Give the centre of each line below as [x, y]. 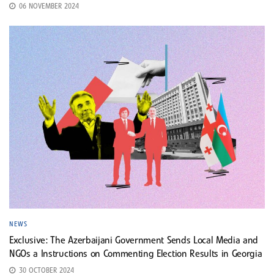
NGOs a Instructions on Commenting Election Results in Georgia [136, 254]
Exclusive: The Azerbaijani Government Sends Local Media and [134, 241]
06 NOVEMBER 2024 [48, 7]
